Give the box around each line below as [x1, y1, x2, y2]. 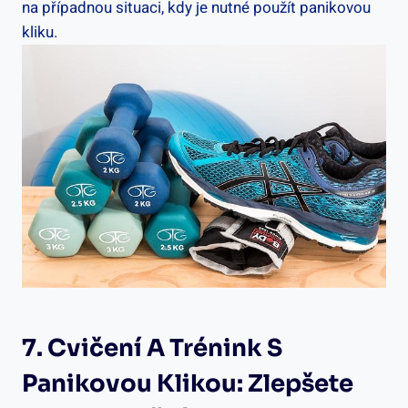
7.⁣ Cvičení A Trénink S [22, 332, 282, 363]
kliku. [22, 20, 57, 44]
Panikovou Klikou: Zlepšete [22, 368, 353, 399]
